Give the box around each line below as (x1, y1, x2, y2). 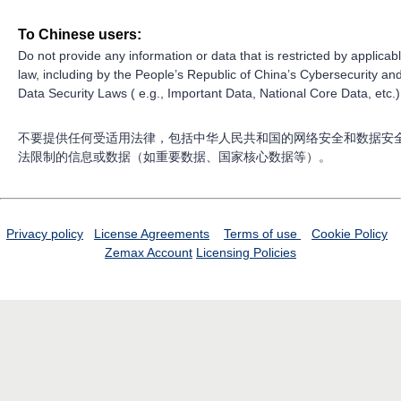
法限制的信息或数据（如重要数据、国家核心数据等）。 (18, 149, 331, 165)
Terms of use (224, 226, 301, 242)
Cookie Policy (311, 226, 388, 242)
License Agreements (94, 226, 209, 242)
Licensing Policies (196, 245, 296, 260)
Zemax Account (105, 245, 192, 260)
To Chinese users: (18, 27, 141, 43)
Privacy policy (6, 226, 83, 242)
